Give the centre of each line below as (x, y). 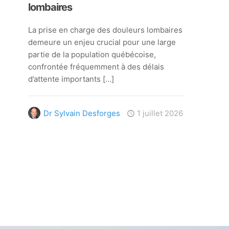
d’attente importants (64, 79)
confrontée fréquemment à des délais (96, 66)
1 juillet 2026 (160, 113)
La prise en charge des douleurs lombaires (105, 30)
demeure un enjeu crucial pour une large (102, 42)
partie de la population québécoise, (92, 54)
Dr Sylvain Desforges (82, 113)
